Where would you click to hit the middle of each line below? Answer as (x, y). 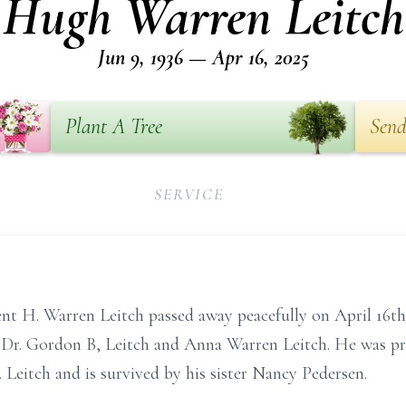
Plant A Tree (114, 126)
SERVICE (189, 194)
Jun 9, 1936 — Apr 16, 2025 (203, 58)
